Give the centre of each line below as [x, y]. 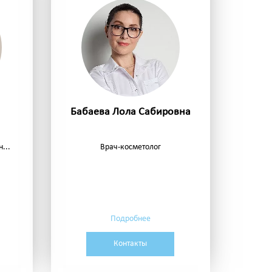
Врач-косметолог [130, 148]
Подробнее [130, 219]
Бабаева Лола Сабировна [130, 112]
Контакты [131, 244]
